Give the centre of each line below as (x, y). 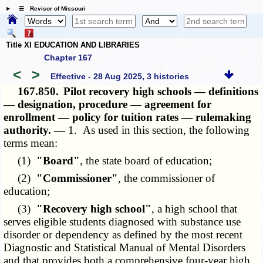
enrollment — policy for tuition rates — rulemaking (128, 117)
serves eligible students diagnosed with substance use (122, 222)
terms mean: (31, 143)
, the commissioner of (167, 178)
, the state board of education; (146, 161)
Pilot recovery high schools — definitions (161, 92)
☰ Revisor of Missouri (49, 9)
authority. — (36, 130)
